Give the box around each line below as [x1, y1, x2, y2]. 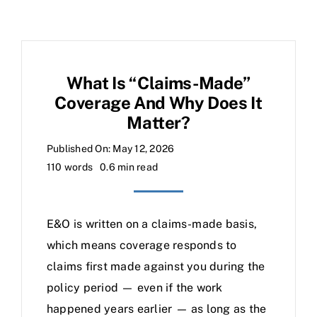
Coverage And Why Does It [54, 93, 263, 113]
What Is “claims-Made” [67, 73, 250, 93]
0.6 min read [100, 161, 158, 173]
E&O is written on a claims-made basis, [47, 217, 258, 231]
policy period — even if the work [47, 281, 223, 294]
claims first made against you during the [47, 260, 265, 273]
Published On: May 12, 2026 [47, 143, 175, 154]
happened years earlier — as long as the [47, 302, 267, 316]
